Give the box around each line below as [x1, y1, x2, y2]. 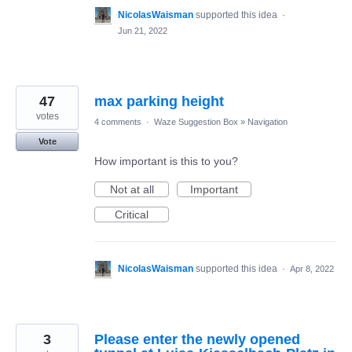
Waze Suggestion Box [154, 117, 238, 127]
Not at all [109, 183, 154, 196]
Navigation [247, 117, 288, 127]
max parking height [94, 93, 224, 110]
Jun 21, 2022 [118, 26, 167, 36]
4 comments [94, 117, 141, 127]
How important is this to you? [94, 155, 238, 168]
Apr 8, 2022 [290, 264, 334, 274]
